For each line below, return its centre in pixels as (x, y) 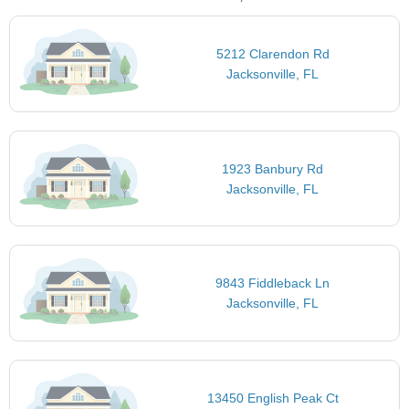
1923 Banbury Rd (273, 168)
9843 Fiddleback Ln (273, 283)
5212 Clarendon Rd (273, 54)
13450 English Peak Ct (273, 398)
